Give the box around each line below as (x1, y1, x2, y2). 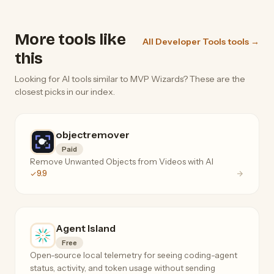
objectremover (56, 128, 130, 141)
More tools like (15, 30, 126, 50)
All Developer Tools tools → (143, 36, 259, 48)
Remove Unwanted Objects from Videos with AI (30, 157, 213, 167)
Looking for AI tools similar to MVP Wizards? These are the (15, 73, 245, 85)
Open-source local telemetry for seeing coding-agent (30, 250, 239, 261)
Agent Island (56, 222, 116, 235)
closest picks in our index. (15, 86, 115, 98)
